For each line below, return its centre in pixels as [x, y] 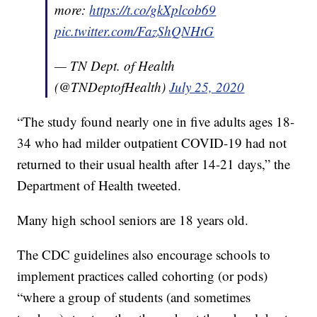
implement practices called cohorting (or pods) [143, 276]
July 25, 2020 [207, 87]
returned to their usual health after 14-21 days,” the [154, 164]
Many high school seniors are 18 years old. [133, 220]
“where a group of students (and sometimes [134, 297]
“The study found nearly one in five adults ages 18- [156, 122]
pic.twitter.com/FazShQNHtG [134, 31]
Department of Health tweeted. [99, 185]
